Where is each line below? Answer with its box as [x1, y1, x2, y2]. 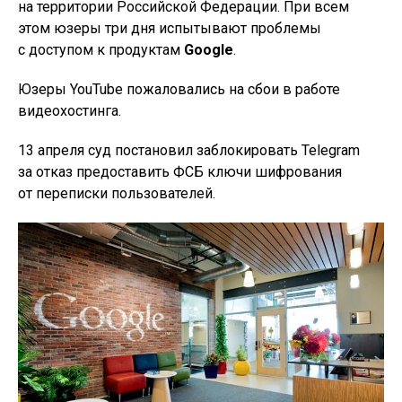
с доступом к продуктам [18, 41, 184, 59]
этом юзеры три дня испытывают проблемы [18, 20, 321, 38]
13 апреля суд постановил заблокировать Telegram [18, 142, 360, 160]
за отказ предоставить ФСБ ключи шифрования [18, 163, 342, 181]
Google [184, 41, 233, 59]
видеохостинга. [18, 102, 121, 120]
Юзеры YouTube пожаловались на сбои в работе [18, 81, 340, 99]
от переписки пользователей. [18, 185, 215, 203]
